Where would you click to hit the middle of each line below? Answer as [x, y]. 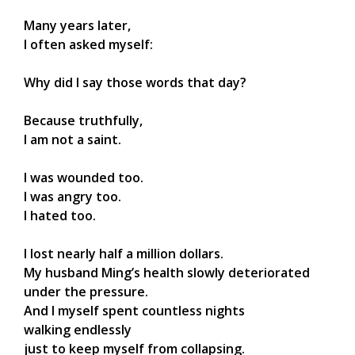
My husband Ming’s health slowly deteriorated [167, 273]
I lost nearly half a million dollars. [124, 254]
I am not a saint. [73, 140]
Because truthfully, [83, 121]
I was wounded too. [84, 178]
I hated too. [60, 216]
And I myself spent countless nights [134, 311]
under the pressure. [86, 292]
